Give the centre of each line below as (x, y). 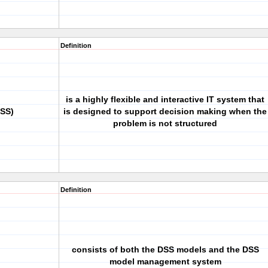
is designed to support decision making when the (165, 111)
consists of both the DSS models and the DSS (165, 249)
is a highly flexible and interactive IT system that (165, 99)
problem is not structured (165, 123)
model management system (165, 261)
